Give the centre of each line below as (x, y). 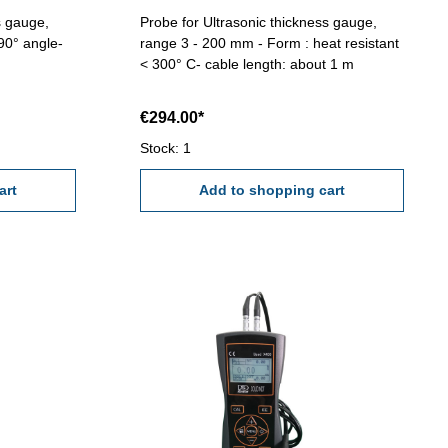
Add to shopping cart (271, 190)
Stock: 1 (165, 148)
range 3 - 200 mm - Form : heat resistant (269, 43)
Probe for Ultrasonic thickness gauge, (258, 22)
